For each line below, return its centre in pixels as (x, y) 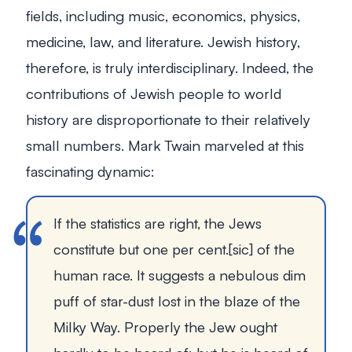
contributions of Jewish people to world (154, 93)
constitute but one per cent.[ (143, 249)
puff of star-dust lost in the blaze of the (177, 301)
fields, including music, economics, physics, (163, 15)
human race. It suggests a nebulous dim (180, 275)
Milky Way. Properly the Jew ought (165, 327)
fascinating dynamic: (90, 170)
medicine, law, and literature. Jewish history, (163, 41)
